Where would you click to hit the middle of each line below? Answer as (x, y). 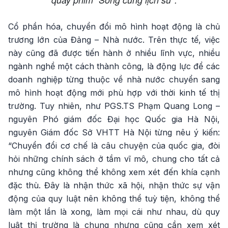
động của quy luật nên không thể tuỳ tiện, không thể (114, 199)
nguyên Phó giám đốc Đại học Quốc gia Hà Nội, (114, 119)
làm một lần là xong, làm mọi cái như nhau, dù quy (114, 212)
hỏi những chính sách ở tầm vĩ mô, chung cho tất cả (114, 159)
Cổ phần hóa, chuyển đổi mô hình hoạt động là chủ (114, 27)
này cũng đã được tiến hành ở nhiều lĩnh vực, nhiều (114, 53)
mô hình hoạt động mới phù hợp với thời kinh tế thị (114, 93)
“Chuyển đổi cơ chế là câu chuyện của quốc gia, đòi (114, 146)
